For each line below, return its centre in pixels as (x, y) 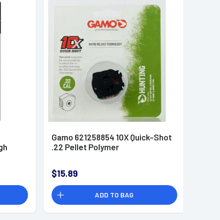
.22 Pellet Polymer (85, 147)
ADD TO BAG (114, 195)
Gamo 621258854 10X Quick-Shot (111, 137)
